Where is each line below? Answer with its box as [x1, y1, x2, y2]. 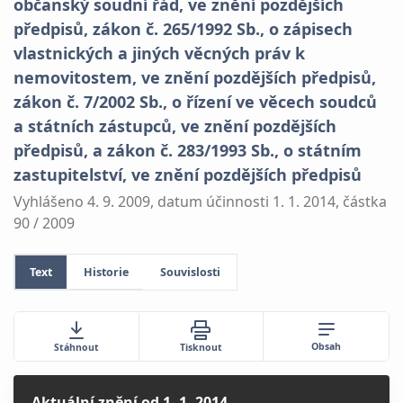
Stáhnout [53, 340, 99, 354]
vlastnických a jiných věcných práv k [13, 42, 305, 64]
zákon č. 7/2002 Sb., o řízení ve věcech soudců [13, 91, 377, 112]
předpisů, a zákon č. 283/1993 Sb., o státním [13, 139, 362, 161]
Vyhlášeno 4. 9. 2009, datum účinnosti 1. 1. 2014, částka [13, 191, 387, 211]
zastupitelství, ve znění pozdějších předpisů [13, 164, 362, 185]
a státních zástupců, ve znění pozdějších [13, 115, 336, 137]
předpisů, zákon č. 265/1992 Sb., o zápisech [13, 18, 353, 40]
